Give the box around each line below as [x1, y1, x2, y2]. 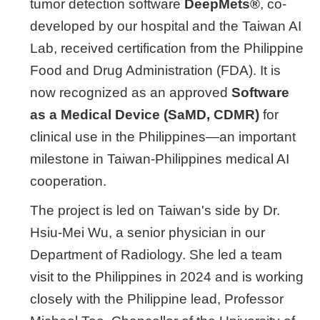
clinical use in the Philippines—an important [30, 129, 296, 144]
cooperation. [30, 174, 106, 189]
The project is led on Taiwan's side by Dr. [30, 203, 280, 218]
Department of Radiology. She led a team [30, 247, 282, 262]
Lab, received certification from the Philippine [30, 41, 304, 56]
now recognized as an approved [30, 85, 231, 100]
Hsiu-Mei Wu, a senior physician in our [30, 225, 265, 240]
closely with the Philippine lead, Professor [30, 291, 284, 306]
